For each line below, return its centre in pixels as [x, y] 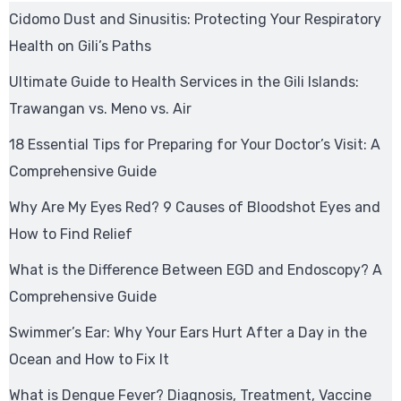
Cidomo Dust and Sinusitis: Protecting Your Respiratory [195, 19]
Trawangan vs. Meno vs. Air [100, 109]
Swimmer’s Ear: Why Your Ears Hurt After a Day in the [188, 333]
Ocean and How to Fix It [89, 359]
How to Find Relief [71, 234]
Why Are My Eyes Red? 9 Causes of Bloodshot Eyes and [195, 207]
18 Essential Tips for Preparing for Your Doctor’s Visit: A [195, 145]
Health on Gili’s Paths [80, 46]
